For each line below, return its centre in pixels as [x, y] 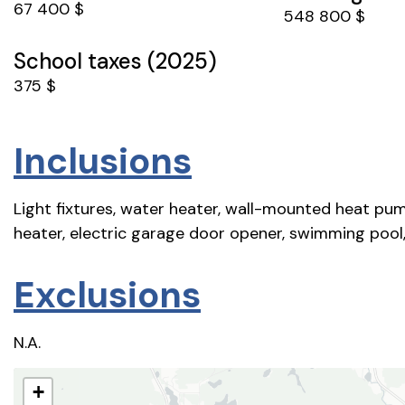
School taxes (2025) [115, 61]
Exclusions [107, 294]
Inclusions [103, 160]
